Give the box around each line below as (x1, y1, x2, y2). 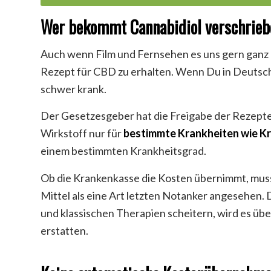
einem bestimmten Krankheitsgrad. (41, 144, 206, 158)
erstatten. (41, 223, 88, 237)
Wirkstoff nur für (41, 126, 123, 140)
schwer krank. (41, 82, 106, 96)
